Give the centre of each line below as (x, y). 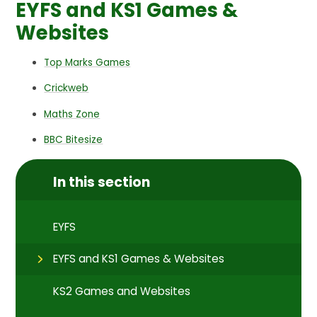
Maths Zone (72, 114)
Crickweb (67, 88)
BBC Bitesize (74, 140)
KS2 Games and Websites (122, 291)
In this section (102, 182)
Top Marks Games (87, 62)
